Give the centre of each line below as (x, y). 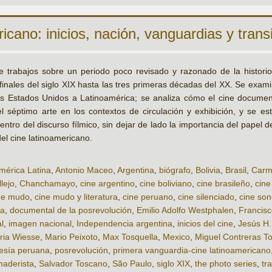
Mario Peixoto (71, 237)
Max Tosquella (130, 237)
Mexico (176, 237)
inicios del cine (205, 224)
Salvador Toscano (73, 264)
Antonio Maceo (84, 170)
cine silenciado (206, 197)
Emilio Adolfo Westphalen (185, 210)
